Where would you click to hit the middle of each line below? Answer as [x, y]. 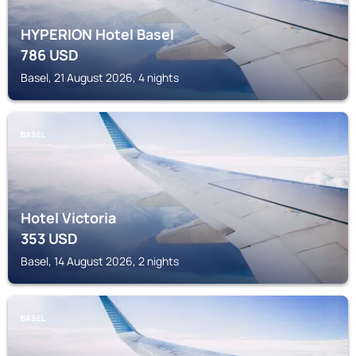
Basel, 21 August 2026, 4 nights [100, 77]
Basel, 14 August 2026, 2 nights [100, 261]
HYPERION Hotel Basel [97, 34]
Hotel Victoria [68, 218]
